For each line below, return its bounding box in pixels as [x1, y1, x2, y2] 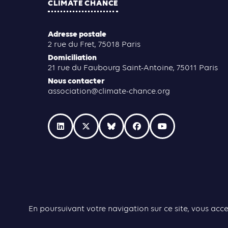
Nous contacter [48, 76, 105, 87]
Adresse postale [48, 29, 106, 40]
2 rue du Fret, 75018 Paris [48, 40, 140, 49]
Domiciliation [48, 52, 97, 63]
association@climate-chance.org [48, 87, 170, 96]
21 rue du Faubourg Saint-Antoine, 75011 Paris [48, 64, 218, 72]
